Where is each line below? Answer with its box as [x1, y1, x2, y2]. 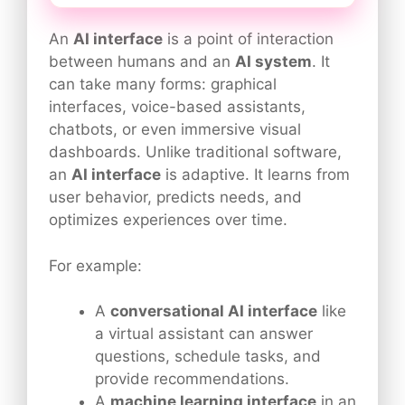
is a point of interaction [163, 30, 334, 49]
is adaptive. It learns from [161, 165, 350, 184]
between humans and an [49, 52, 235, 71]
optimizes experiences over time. [49, 211, 287, 230]
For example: [49, 256, 142, 275]
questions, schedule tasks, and [95, 347, 321, 366]
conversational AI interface [110, 302, 317, 321]
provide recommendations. [95, 370, 289, 389]
